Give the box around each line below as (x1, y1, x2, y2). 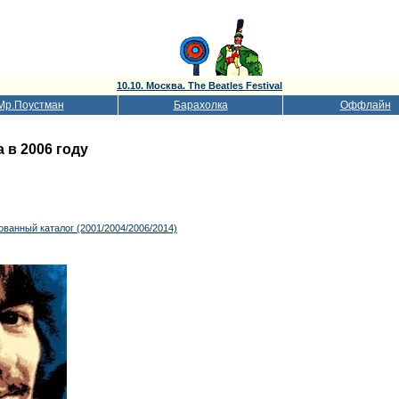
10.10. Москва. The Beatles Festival (117, 80, 282, 91)
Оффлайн (339, 99, 391, 111)
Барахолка (173, 99, 228, 111)
